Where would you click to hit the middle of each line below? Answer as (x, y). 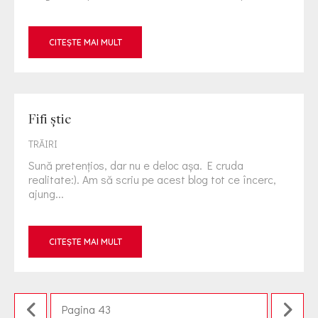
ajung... (46, 193)
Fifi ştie (50, 119)
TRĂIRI (43, 144)
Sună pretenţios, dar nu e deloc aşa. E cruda (136, 165)
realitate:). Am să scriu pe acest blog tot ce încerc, (152, 179)
